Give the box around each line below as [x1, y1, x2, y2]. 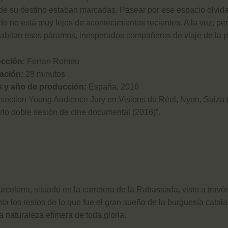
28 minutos [23, 69, 65, 78]
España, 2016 [87, 82, 139, 91]
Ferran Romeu [27, 56, 79, 66]
